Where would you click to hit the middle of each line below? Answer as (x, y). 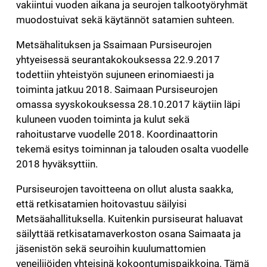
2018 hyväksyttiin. (57, 164)
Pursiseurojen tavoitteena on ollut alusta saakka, (124, 189)
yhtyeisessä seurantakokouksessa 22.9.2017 (118, 60)
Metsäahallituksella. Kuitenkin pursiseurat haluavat (129, 219)
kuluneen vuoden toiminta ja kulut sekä (103, 119)
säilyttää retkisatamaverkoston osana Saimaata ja (128, 234)
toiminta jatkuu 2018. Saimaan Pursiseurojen (117, 89)
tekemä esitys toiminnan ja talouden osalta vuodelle (132, 149)
